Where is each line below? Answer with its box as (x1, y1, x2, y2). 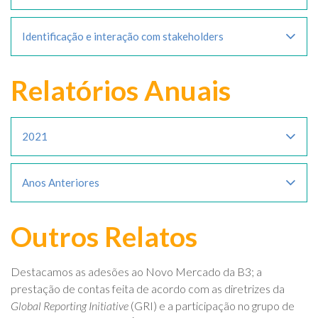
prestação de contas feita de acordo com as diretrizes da (11, 282, 285, 296)
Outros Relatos (11, 220, 197, 253)
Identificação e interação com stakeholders (22, 30, 224, 43)
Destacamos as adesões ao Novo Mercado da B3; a (11, 265, 262, 279)
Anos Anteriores (22, 176, 99, 190)
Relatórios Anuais (11, 74, 231, 107)
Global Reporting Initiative (11, 299, 128, 313)
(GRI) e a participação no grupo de (128, 299, 295, 313)
